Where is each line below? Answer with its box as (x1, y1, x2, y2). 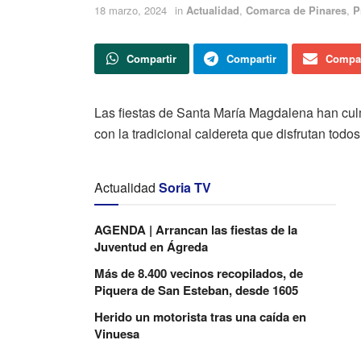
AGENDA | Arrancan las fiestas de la (94, 220, 297, 239)
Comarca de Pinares (246, 2, 346, 18)
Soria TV (159, 177, 211, 197)
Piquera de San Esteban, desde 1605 (94, 280, 298, 299)
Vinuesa (94, 324, 139, 342)
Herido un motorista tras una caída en (94, 307, 306, 326)
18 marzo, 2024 (94, 2, 167, 18)
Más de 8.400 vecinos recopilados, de (94, 263, 303, 282)
